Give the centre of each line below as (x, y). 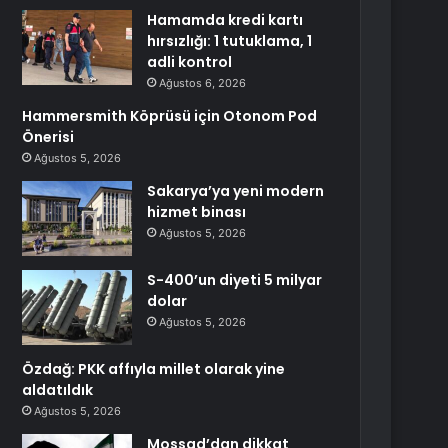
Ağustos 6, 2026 (203, 83)
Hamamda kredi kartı (225, 20)
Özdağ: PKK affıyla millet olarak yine (154, 369)
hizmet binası (197, 212)
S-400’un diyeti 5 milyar (235, 280)
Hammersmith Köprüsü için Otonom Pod (170, 116)
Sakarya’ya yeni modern (236, 191)
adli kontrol (190, 62)
